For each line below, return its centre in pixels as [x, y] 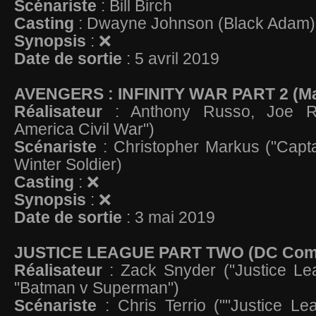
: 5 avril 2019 [173, 59]
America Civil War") [86, 129]
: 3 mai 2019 [169, 217]
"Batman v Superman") [99, 288]
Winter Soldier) [70, 164]
